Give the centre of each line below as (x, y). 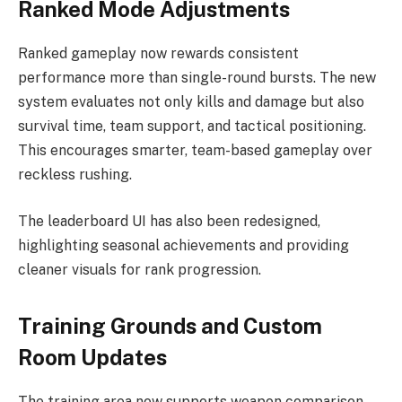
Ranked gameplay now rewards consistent (158, 54)
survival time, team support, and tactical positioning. (192, 127)
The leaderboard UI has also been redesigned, (169, 221)
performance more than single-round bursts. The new (197, 78)
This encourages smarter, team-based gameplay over (195, 151)
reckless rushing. (75, 175)
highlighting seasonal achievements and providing (184, 245)
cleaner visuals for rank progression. (140, 269)
